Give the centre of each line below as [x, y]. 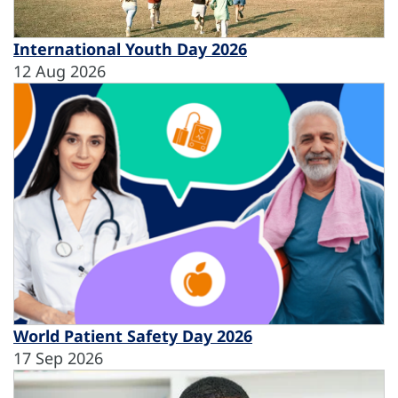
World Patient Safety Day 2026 [133, 335]
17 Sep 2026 [58, 358]
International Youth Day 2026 [130, 49]
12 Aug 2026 [60, 72]
